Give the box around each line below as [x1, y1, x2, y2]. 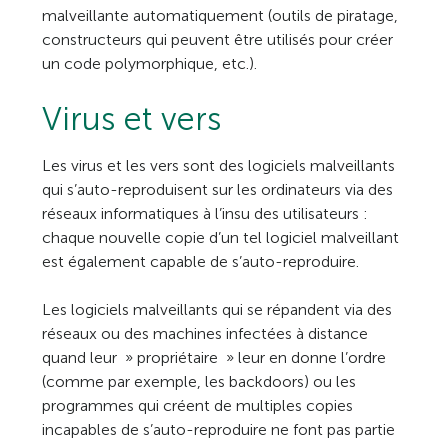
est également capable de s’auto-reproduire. [42, 252, 360, 271]
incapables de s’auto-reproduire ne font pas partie [42, 420, 396, 439]
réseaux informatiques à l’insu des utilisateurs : [42, 204, 369, 223]
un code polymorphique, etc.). [42, 54, 258, 73]
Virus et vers [42, 100, 222, 138]
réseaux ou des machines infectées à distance [42, 324, 369, 343]
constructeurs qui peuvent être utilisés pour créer [42, 30, 394, 49]
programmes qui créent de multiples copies [42, 396, 354, 415]
